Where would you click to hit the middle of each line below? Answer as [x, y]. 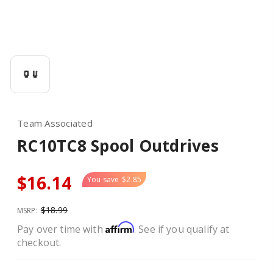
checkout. [39, 243]
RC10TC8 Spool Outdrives [118, 146]
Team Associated [55, 123]
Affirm [119, 227]
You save [103, 179]
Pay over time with [61, 229]
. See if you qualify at [182, 229]
